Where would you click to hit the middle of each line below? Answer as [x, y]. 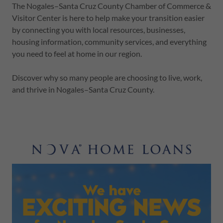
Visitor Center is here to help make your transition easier [108, 18]
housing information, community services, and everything [109, 42]
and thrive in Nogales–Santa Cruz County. [83, 89]
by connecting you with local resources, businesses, [99, 30]
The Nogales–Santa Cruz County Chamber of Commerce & [111, 6]
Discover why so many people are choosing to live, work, [107, 77]
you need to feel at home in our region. [77, 54]
